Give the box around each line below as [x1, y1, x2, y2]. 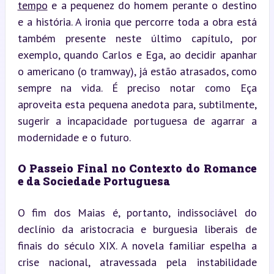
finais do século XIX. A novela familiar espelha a [17, 238, 257, 253]
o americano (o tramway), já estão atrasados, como [17, 64, 257, 78]
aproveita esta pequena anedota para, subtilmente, [17, 97, 257, 111]
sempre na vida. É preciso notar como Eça [17, 80, 257, 95]
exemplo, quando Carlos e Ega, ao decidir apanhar [17, 47, 257, 62]
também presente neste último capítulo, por [17, 31, 257, 45]
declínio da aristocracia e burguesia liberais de [17, 221, 257, 236]
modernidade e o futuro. [17, 130, 131, 144]
